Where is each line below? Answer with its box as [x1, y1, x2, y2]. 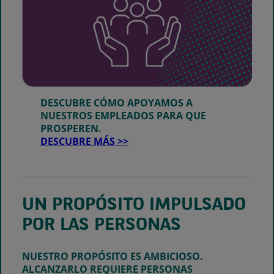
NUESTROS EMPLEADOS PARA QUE [40, 108, 207, 122]
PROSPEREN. [40, 121, 102, 135]
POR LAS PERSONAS [22, 217, 181, 234]
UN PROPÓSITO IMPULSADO [22, 196, 246, 214]
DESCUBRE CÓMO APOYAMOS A [40, 95, 193, 109]
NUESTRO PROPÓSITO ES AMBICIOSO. [22, 250, 203, 264]
